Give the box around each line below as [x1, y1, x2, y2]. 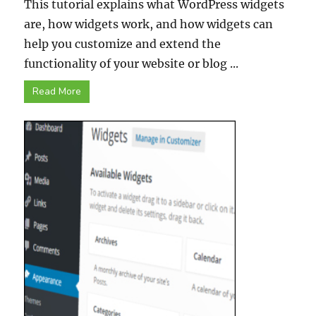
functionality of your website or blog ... [24, 56, 239, 71]
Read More [32, 85, 82, 98]
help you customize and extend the [24, 37, 221, 51]
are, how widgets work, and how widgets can [24, 17, 274, 31]
